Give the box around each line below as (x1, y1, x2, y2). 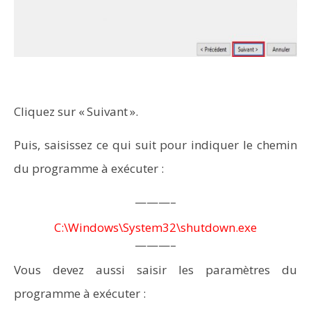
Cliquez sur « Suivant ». (14, 103, 138, 119)
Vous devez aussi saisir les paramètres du (14, 262, 297, 278)
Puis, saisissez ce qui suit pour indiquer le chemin (14, 137, 297, 153)
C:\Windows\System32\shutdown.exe (54, 219, 257, 235)
